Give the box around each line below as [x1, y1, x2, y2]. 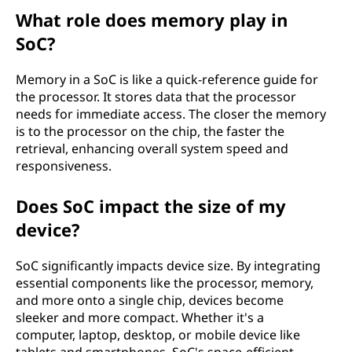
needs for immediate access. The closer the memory [16, 105, 326, 123]
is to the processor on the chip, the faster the [16, 123, 284, 140]
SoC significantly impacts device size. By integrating [16, 257, 321, 274]
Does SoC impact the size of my [16, 194, 286, 218]
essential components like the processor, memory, [16, 274, 313, 291]
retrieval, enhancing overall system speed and [16, 140, 288, 157]
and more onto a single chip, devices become [16, 291, 284, 309]
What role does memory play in [16, 8, 288, 31]
